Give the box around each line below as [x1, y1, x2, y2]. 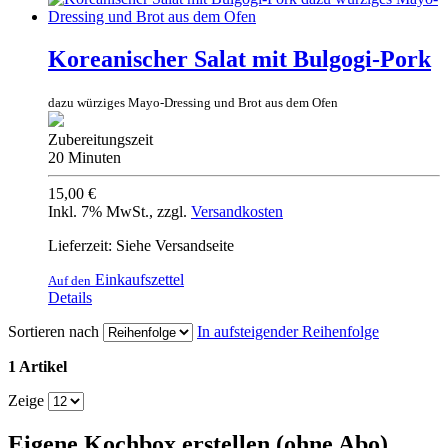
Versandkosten [191, 202, 283, 220]
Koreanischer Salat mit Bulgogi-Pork [48, 45, 431, 72]
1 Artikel [8, 357, 67, 375]
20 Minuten [48, 148, 121, 166]
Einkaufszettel [91, 270, 184, 288]
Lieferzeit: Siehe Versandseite [48, 236, 234, 254]
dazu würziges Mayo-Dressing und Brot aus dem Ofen [48, 94, 338, 110]
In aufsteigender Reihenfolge [197, 322, 379, 340]
